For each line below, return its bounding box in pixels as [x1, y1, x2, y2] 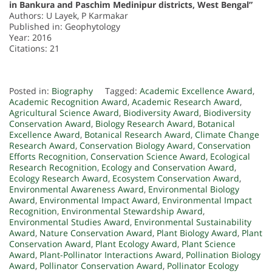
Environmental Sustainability [134, 216, 251, 228]
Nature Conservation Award [39, 227, 152, 239]
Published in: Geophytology [9, 21, 120, 33]
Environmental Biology [148, 183, 239, 195]
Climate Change [195, 129, 259, 141]
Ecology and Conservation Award [101, 161, 234, 174]
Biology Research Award [95, 118, 193, 130]
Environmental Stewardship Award [61, 205, 203, 217]
